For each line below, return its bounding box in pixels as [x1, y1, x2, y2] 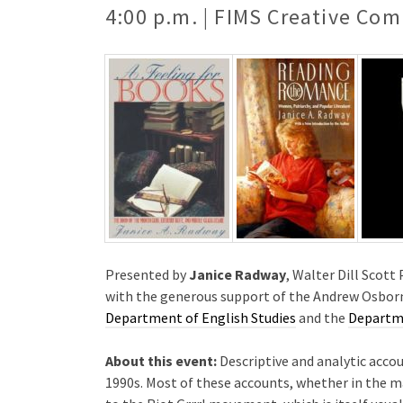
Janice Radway [189, 264, 286, 283]
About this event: [105, 351, 217, 370]
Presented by [105, 264, 189, 283]
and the [296, 308, 348, 327]
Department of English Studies [105, 308, 296, 327]
